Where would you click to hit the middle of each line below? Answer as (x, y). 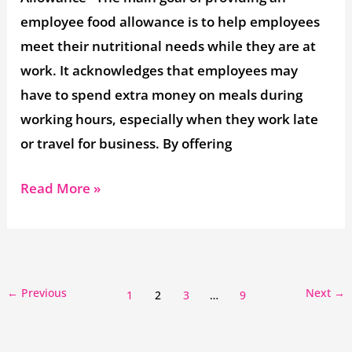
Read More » (61, 188)
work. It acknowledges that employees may (159, 71)
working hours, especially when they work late (170, 119)
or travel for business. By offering (126, 144)
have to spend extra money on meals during (162, 95)
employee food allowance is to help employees (170, 22)
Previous (43, 292)
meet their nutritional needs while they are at (169, 46)
